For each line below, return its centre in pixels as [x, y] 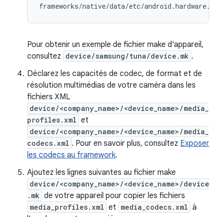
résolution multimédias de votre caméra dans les [111, 85]
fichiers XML [49, 97]
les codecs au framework [71, 155]
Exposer [195, 143]
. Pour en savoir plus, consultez [126, 143]
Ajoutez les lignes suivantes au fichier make [101, 172]
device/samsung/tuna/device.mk [127, 56]
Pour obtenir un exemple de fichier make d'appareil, [115, 44]
